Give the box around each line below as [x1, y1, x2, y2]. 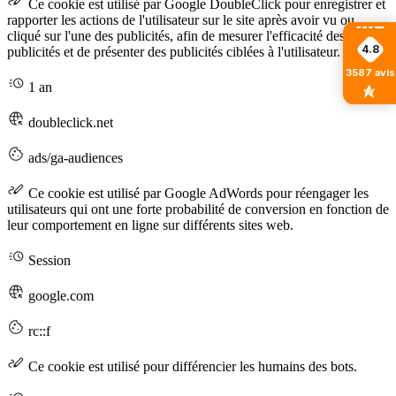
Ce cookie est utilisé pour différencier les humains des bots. [25, 358, 357, 374]
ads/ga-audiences [25, 149, 123, 165]
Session [25, 252, 71, 268]
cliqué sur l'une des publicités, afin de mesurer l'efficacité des [7, 27, 345, 43]
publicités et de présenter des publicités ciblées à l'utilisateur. [7, 43, 340, 59]
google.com [25, 287, 94, 303]
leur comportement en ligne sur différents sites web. [7, 217, 293, 232]
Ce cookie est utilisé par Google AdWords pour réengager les [25, 185, 369, 201]
